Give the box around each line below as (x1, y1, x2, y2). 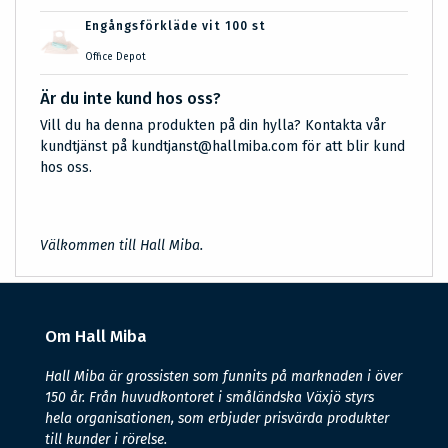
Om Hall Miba (45, 326, 147, 348)
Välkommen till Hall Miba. (40, 237, 203, 255)
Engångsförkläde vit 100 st (84, 19, 266, 34)
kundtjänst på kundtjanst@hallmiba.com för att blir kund (40, 138, 405, 156)
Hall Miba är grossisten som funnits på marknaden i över (45, 368, 402, 386)
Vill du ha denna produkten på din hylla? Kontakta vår (40, 117, 386, 135)
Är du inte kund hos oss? (40, 89, 221, 109)
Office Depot (84, 51, 146, 64)
